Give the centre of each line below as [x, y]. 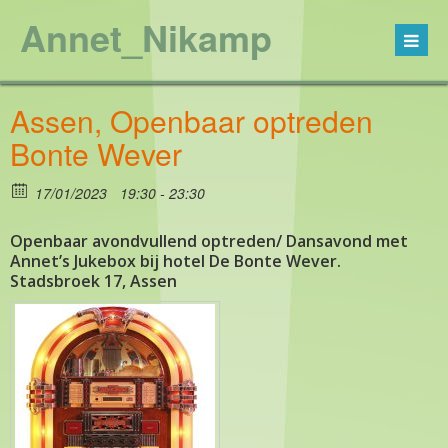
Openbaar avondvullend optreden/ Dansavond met [209, 241]
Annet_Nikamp [146, 37]
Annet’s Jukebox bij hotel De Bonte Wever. [175, 261]
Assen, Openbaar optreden [191, 120]
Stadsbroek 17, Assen [93, 281]
